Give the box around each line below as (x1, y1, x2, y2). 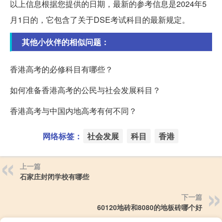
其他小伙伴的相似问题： (22, 36, 109, 48)
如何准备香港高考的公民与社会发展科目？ (10, 84, 161, 96)
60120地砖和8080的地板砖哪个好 (97, 202, 202, 212)
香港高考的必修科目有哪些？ (10, 63, 113, 75)
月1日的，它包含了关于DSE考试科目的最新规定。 (10, 13, 190, 25)
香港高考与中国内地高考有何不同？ (10, 105, 137, 116)
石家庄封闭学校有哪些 (20, 171, 89, 181)
